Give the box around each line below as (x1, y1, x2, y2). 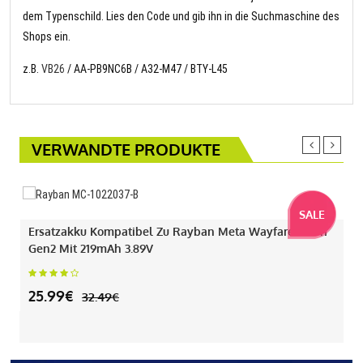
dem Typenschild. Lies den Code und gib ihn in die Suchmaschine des (23, 10, 340, 23)
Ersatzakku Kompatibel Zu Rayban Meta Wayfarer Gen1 (28, 224, 327, 239)
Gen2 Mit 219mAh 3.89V (28, 241, 153, 256)
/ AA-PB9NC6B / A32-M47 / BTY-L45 (65, 62, 228, 76)
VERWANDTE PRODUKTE (32, 139, 220, 160)
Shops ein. (23, 30, 70, 44)
